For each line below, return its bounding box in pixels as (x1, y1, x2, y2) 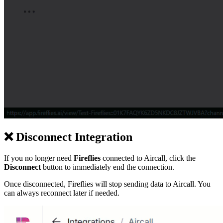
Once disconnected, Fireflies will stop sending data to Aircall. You (4, 179, 211, 188)
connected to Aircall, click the (101, 153, 196, 162)
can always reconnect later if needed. (4, 188, 119, 197)
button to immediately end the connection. (41, 162, 174, 171)
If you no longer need (4, 153, 74, 162)
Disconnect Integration (13, 130, 132, 143)
